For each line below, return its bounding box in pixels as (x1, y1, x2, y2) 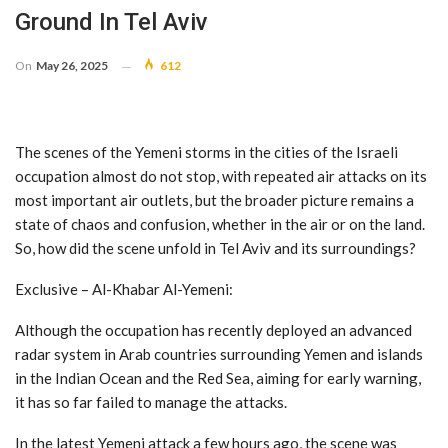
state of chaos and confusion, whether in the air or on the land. (15, 215, 425, 234)
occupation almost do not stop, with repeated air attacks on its (15, 167, 427, 186)
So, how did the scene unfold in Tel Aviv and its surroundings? (15, 239, 416, 258)
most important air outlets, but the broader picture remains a (15, 191, 414, 210)
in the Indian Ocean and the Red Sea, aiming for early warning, (15, 369, 421, 388)
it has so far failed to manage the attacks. (15, 393, 287, 412)
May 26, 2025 (36, 58, 108, 74)
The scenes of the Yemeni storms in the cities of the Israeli (15, 143, 398, 162)
